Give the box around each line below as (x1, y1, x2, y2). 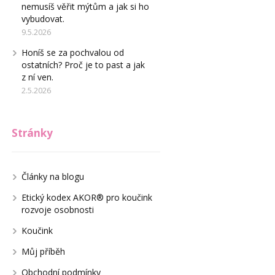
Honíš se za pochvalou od (21, 47, 124, 58)
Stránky (11, 126, 53, 140)
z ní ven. (21, 71, 53, 83)
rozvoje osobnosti (21, 204, 94, 215)
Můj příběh (21, 246, 65, 257)
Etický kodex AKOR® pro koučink (21, 192, 152, 203)
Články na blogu (21, 171, 84, 182)
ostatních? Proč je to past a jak (21, 59, 145, 71)
